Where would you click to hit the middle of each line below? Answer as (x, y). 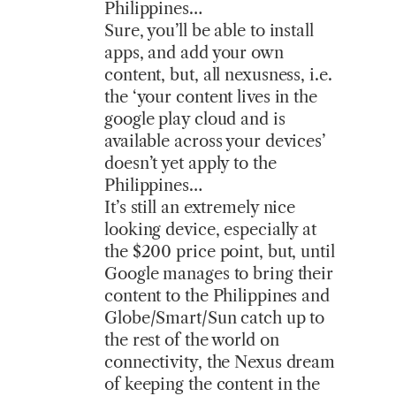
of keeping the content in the (213, 384)
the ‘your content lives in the (211, 96)
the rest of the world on (192, 339)
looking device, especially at (211, 229)
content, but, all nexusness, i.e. (218, 74)
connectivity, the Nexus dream (220, 362)
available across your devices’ (215, 141)
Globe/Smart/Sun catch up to (215, 317)
